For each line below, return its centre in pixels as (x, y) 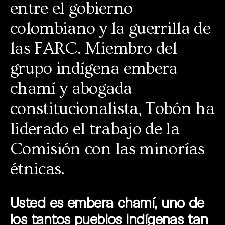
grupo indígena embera (94, 69)
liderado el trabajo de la (95, 129)
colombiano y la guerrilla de (110, 29)
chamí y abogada (71, 89)
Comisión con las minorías (107, 149)
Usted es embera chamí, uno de (107, 203)
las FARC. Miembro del (94, 49)
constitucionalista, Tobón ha (112, 109)
